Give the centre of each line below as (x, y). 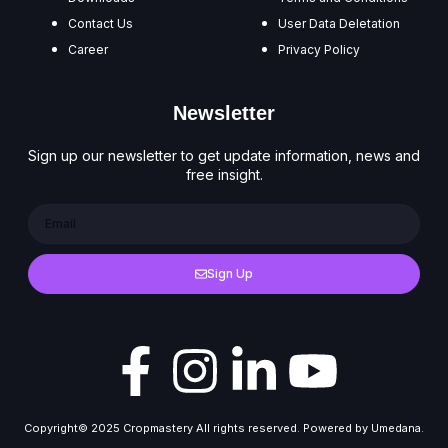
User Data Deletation (339, 23)
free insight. (224, 174)
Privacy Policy (319, 49)
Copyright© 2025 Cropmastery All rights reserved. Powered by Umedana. (224, 427)
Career (88, 49)
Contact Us (100, 23)
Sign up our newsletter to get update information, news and (224, 155)
